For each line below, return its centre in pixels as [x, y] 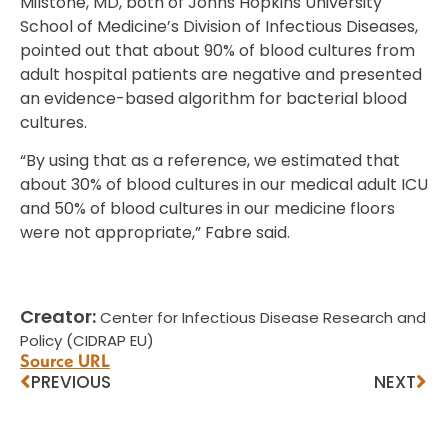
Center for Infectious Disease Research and [261, 318]
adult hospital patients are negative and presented [221, 74]
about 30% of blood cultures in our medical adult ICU [224, 185]
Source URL [65, 361]
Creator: [58, 317]
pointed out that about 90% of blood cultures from [217, 50]
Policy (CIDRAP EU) [87, 341]
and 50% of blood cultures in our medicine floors [207, 209]
